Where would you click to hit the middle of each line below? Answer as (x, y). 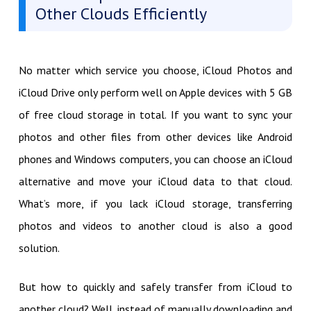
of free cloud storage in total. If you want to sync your (155, 114)
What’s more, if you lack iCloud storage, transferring (155, 203)
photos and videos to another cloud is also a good (155, 225)
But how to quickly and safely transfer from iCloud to (155, 286)
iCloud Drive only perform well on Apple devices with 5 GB (155, 92)
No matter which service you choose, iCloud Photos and (155, 70)
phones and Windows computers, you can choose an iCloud (155, 159)
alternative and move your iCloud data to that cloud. (155, 181)
